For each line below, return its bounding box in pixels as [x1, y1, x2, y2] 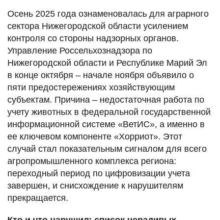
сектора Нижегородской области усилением [7, 21, 188, 31]
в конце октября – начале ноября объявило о [7, 70, 194, 80]
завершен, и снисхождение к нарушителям [7, 180, 183, 191]
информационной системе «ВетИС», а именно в [7, 119, 205, 129]
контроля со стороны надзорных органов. [7, 33, 179, 43]
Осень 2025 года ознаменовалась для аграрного [7, 8, 209, 19]
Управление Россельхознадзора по [7, 45, 152, 55]
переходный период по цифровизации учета [7, 168, 190, 178]
